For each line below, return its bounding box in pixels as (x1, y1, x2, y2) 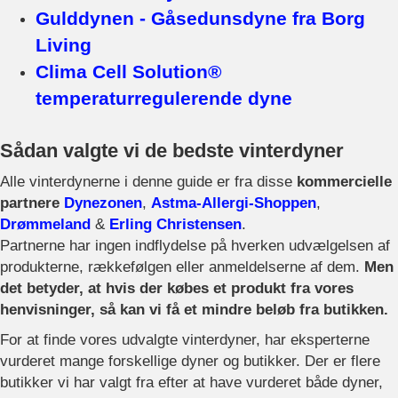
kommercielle (297, 173, 392, 191)
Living (36, 35, 92, 57)
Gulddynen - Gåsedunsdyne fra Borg (36, 8, 365, 30)
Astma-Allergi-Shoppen (151, 195, 316, 212)
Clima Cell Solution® (36, 61, 221, 84)
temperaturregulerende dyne (36, 88, 292, 110)
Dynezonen (64, 195, 142, 212)
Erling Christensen (109, 216, 242, 234)
